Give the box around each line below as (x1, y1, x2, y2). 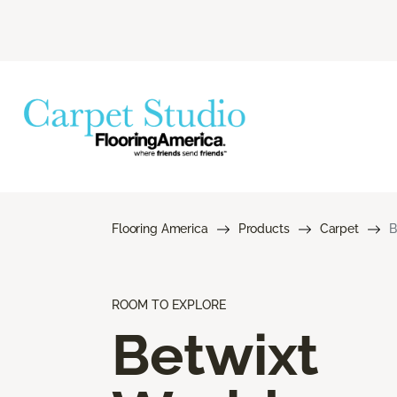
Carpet (319, 221, 359, 236)
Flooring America (112, 221, 208, 236)
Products (237, 221, 290, 236)
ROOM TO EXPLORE (112, 297, 226, 312)
